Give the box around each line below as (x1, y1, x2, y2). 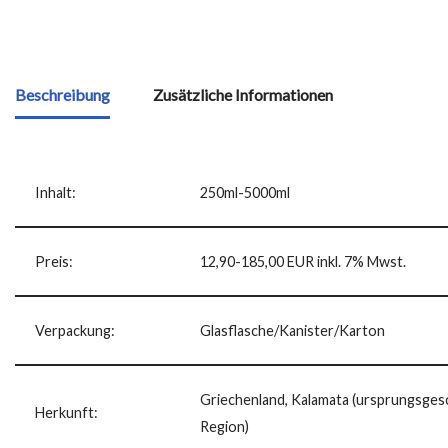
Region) (200, 417, 249, 435)
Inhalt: (35, 183, 76, 201)
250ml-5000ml (200, 183, 290, 201)
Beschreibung (15, 84, 110, 104)
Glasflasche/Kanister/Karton (200, 321, 385, 339)
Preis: (35, 252, 73, 270)
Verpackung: (35, 321, 115, 339)
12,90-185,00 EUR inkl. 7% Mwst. (200, 252, 406, 270)
